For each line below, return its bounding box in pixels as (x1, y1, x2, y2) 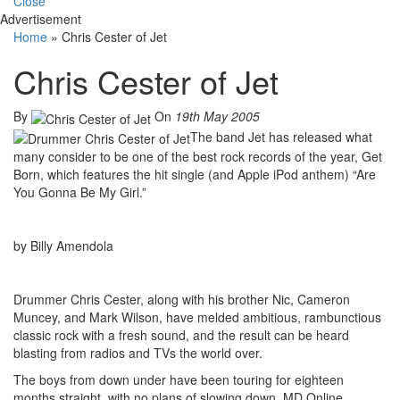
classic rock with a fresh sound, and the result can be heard (13, 325, 349, 344)
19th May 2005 (175, 107, 260, 126)
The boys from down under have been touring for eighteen (13, 370, 344, 388)
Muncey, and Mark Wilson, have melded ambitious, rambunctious (13, 307, 381, 326)
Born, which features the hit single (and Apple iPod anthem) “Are (13, 164, 376, 183)
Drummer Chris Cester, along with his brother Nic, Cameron (13, 289, 350, 308)
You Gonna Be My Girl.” (13, 182, 146, 201)
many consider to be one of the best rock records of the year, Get (13, 146, 382, 165)
